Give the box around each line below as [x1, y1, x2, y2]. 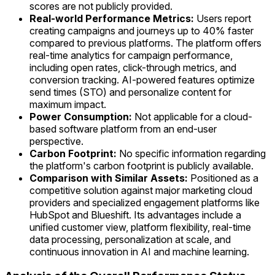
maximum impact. [29, 98, 106, 110]
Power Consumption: [29, 110, 132, 123]
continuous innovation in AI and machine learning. [29, 245, 249, 258]
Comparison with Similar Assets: [29, 171, 188, 184]
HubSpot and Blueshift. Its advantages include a [29, 208, 241, 221]
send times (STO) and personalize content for [29, 85, 231, 98]
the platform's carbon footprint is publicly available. [29, 159, 254, 172]
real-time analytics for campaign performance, [29, 48, 233, 61]
